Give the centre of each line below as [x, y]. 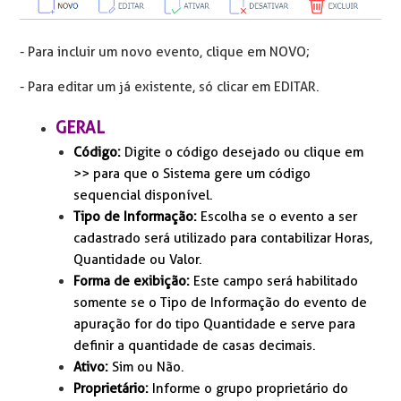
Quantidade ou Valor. [138, 260]
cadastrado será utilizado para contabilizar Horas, [223, 239]
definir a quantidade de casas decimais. [195, 346]
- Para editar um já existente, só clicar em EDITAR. [170, 87]
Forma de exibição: [134, 282]
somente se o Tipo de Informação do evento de [221, 303]
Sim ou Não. [149, 367]
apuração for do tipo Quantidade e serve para [215, 324]
